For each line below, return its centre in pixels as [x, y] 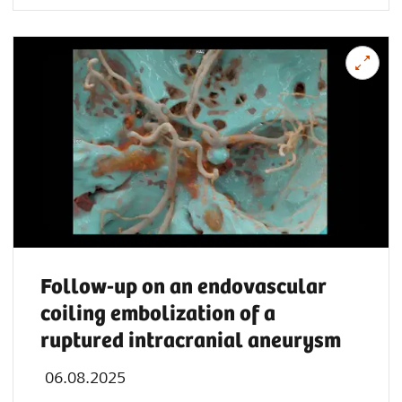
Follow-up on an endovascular [184, 287]
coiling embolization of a [158, 314]
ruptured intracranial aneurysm [191, 341]
